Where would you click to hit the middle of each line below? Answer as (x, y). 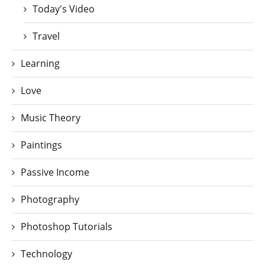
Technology (46, 254)
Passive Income (55, 172)
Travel (46, 36)
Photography (50, 199)
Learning (40, 63)
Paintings (41, 145)
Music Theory (51, 118)
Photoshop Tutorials (67, 227)
